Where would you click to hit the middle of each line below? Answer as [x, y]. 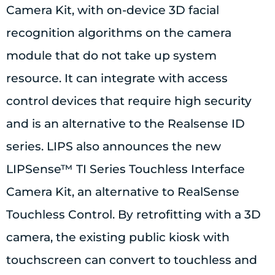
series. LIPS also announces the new [114, 147]
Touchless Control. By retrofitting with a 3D [134, 215]
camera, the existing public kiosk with [118, 238]
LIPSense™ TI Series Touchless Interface [126, 169]
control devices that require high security [129, 101]
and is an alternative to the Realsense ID [126, 124]
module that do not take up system [111, 56]
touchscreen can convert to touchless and [132, 260]
